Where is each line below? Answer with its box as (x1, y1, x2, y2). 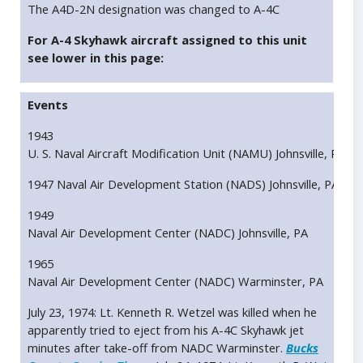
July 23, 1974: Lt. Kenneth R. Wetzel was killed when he (28, 304, 317, 321)
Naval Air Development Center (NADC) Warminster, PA (28, 273, 323, 290)
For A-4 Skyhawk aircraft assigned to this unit (28, 32, 307, 49)
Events (28, 96, 68, 113)
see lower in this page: (28, 49, 164, 66)
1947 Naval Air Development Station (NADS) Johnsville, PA (28, 176, 339, 193)
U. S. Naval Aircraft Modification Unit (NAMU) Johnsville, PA (28, 145, 345, 162)
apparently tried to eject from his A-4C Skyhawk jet (28, 322, 304, 339)
